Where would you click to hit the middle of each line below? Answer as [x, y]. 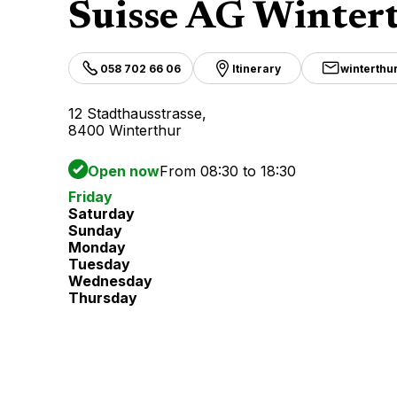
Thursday [103, 298]
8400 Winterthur [125, 130]
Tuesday [99, 265]
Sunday [95, 231]
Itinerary [257, 68]
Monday [97, 248]
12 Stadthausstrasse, [137, 113]
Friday [90, 197]
